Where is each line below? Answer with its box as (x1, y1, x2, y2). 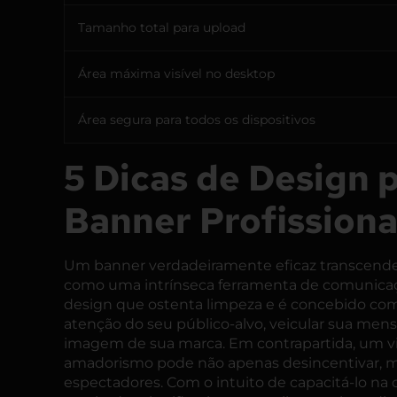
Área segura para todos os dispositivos (78, 112, 315, 128)
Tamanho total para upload (78, 19, 245, 36)
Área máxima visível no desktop (78, 66, 275, 82)
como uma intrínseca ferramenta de (64, 276, 323, 294)
